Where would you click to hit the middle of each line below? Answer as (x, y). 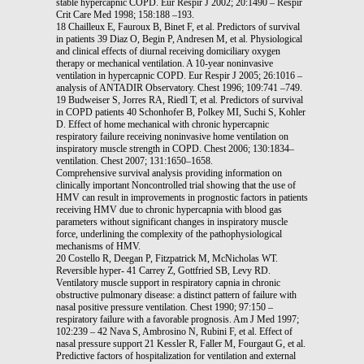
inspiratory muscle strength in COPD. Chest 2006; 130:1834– (175, 148)
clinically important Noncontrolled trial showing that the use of (176, 185)
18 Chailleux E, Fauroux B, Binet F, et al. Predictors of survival (178, 26)
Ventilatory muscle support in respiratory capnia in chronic (168, 282)
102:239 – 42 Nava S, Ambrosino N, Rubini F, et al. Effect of (174, 331)
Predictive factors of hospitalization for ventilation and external (176, 355)
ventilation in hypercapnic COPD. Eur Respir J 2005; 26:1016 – (179, 75)
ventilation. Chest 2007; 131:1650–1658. (134, 160)
